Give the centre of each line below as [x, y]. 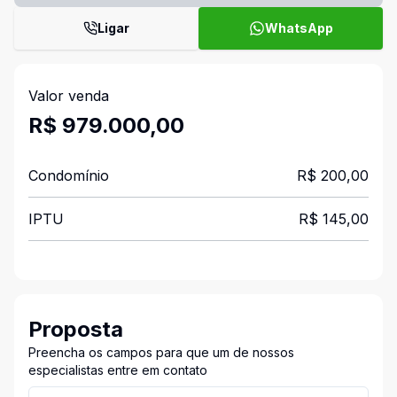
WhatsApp [299, 28]
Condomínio [69, 175]
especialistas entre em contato [118, 370]
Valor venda [69, 96]
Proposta [76, 329]
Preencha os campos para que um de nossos [161, 352]
